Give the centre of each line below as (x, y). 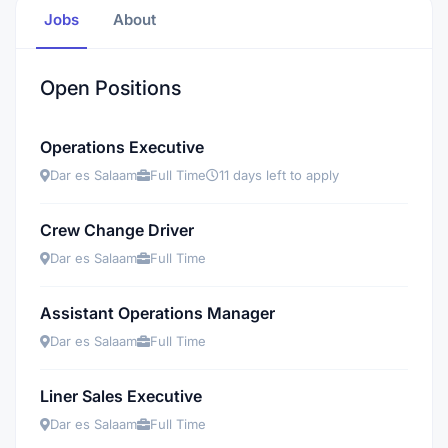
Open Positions (110, 88)
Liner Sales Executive (121, 396)
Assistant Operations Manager (157, 313)
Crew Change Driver (117, 230)
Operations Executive (122, 147)
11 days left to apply (279, 175)
